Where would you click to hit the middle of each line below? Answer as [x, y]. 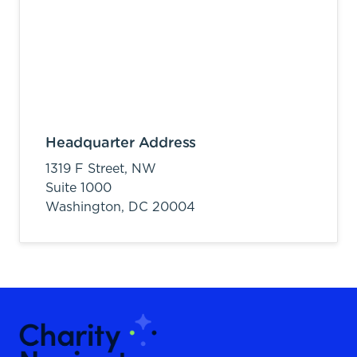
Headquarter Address [121, 143]
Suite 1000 [78, 188]
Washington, [87, 207]
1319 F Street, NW [101, 169]
